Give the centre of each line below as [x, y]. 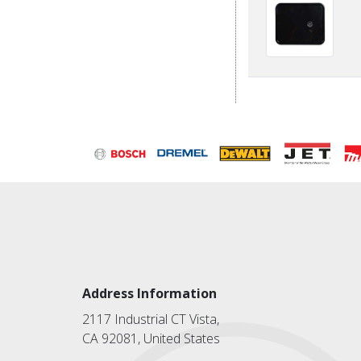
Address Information [149, 294]
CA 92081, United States [151, 339]
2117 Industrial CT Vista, [151, 320]
